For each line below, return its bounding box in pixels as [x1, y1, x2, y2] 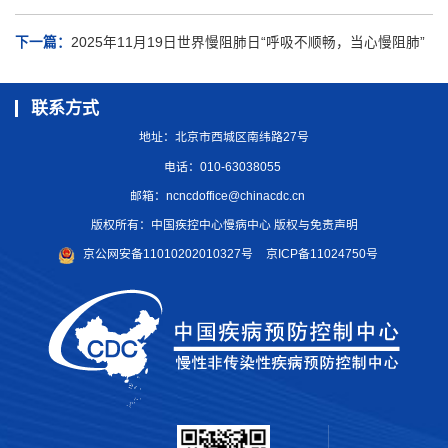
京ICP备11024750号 [265, 247, 378, 262]
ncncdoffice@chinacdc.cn [166, 188, 306, 203]
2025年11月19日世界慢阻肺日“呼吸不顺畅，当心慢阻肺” [71, 35, 425, 51]
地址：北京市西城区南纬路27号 [139, 130, 309, 145]
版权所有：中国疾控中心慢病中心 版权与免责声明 [90, 218, 358, 233]
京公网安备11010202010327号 [83, 247, 253, 262]
